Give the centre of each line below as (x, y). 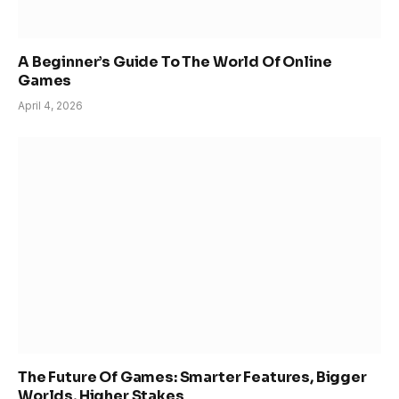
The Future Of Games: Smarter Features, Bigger (192, 377)
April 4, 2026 (50, 105)
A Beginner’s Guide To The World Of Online (175, 61)
